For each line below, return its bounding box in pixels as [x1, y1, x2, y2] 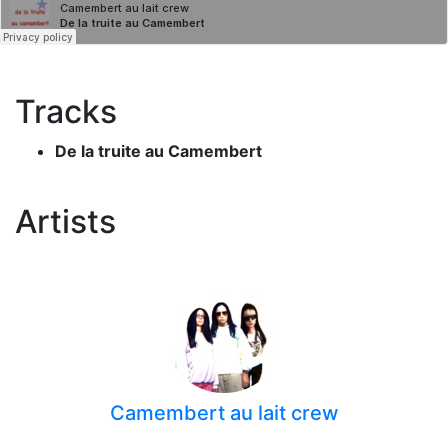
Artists [15, 202, 116, 241]
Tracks [15, 92, 117, 131]
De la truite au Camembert [55, 141, 262, 161]
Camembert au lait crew [109, 401, 339, 425]
